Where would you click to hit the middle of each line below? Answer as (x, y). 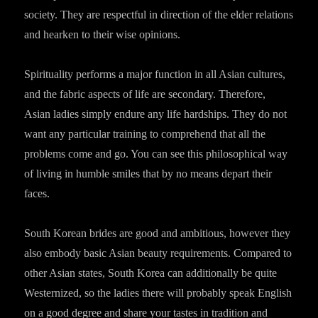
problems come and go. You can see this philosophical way (156, 154)
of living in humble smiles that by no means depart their (148, 174)
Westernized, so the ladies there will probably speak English (158, 293)
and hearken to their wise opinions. (103, 34)
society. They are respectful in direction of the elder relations (159, 15)
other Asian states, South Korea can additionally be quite (151, 273)
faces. (37, 193)
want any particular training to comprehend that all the (145, 134)
